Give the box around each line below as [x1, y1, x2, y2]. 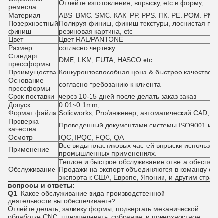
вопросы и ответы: [8, 182, 75, 189]
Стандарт [8, 52, 38, 60]
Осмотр [8, 133, 33, 141]
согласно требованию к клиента [59, 80, 161, 88]
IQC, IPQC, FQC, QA [59, 133, 124, 141]
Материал [8, 11, 40, 19]
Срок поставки [8, 92, 54, 100]
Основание [8, 76, 44, 84]
